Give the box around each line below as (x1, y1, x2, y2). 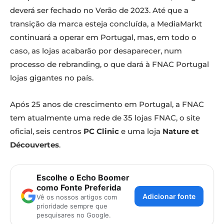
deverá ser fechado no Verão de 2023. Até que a (10, 5, 188, 15)
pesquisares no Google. (36, 211, 111, 219)
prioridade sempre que (36, 202, 107, 210)
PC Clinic (83, 126, 119, 136)
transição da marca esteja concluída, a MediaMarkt (10, 19, 202, 29)
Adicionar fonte (142, 191, 195, 200)
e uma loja (119, 126, 162, 136)
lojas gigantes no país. (10, 73, 93, 83)
